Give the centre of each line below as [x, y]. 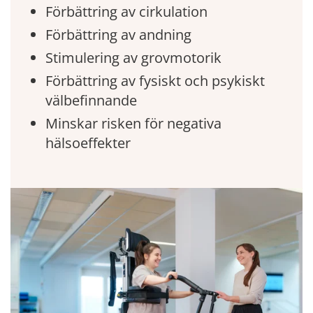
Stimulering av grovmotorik [133, 57]
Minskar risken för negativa [133, 123]
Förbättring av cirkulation [126, 11]
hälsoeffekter [88, 143]
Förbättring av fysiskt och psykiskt [155, 80]
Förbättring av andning [118, 34]
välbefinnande [91, 100]
